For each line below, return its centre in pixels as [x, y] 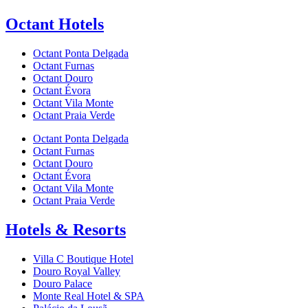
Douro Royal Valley [77, 271]
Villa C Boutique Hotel [83, 258]
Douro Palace [63, 283]
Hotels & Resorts [66, 229]
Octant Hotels [55, 24]
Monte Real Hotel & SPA [89, 296]
